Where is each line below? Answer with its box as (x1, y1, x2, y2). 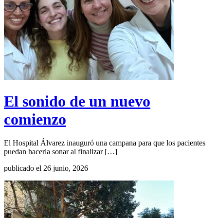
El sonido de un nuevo (4, 92, 150, 110)
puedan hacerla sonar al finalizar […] (4, 147, 117, 156)
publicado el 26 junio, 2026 (4, 164, 88, 172)
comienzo (4, 110, 66, 128)
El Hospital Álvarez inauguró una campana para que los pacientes (4, 139, 205, 147)
